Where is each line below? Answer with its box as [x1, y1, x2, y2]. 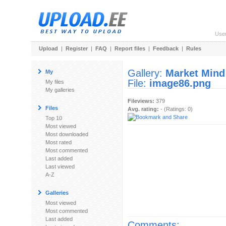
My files [45, 79, 64, 85]
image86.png [149, 78, 211, 89]
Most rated [45, 139, 72, 145]
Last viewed [45, 163, 75, 169]
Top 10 [45, 115, 62, 121]
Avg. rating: [128, 106, 159, 112]
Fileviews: [128, 98, 154, 104]
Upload [39, 45, 58, 51]
